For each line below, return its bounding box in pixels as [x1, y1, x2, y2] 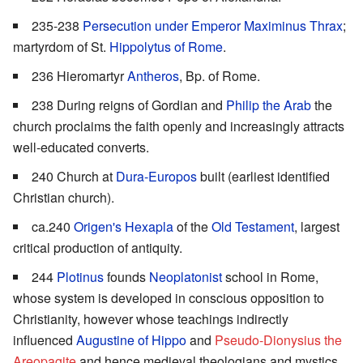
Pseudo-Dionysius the [215, 330, 342, 349]
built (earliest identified [197, 166, 330, 186]
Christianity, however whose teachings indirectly [13, 309, 288, 328]
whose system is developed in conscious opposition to [13, 288, 324, 307]
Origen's [74, 216, 122, 236]
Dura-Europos [116, 166, 197, 186]
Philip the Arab [226, 95, 311, 114]
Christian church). [13, 187, 114, 207]
